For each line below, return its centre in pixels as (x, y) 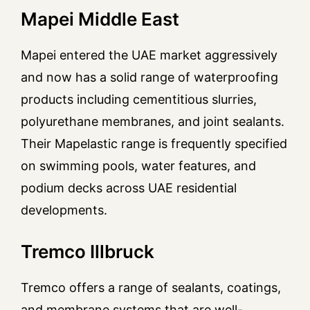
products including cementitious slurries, (139, 100)
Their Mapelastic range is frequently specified (154, 144)
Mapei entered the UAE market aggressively (149, 55)
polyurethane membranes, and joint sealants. (153, 122)
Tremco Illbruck (88, 252)
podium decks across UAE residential (129, 188)
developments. (64, 210)
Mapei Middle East (100, 19)
